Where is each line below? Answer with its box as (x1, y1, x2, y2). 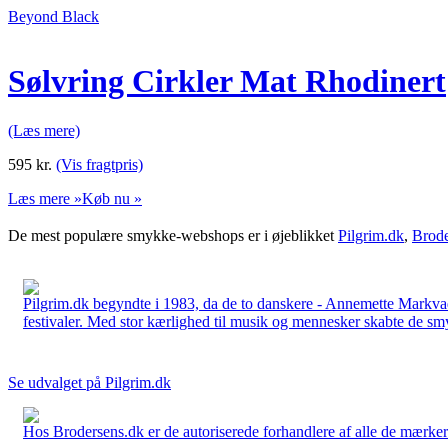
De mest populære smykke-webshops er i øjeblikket (8, 226, 338, 244)
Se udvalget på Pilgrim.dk (8, 373, 171, 391)
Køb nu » (82, 189, 142, 207)
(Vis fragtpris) (56, 155, 143, 173)
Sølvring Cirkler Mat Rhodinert (8, 63, 446, 100)
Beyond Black (8, 8, 99, 25)
